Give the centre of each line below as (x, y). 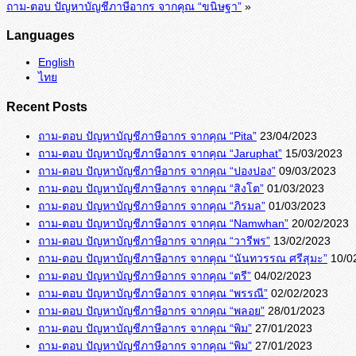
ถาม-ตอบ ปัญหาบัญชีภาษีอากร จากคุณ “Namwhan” (163, 224)
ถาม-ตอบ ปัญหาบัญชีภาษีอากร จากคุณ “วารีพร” (154, 241)
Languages (41, 35)
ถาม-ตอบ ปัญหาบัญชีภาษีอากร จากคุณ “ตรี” (145, 276)
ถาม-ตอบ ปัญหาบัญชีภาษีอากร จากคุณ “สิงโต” (151, 189)
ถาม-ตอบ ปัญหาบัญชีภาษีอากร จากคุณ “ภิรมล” (152, 206)
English (56, 62)
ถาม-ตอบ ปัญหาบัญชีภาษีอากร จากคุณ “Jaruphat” (160, 154)
